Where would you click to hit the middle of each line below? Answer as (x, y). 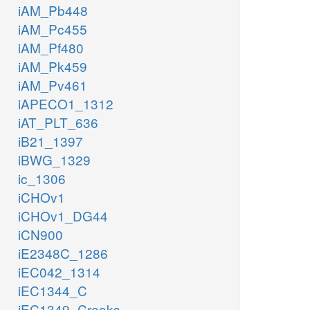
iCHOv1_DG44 (63, 216)
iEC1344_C (53, 291)
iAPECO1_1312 (66, 104)
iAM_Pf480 (51, 48)
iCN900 (40, 235)
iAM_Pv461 (53, 85)
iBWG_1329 (54, 160)
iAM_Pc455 (53, 29)
